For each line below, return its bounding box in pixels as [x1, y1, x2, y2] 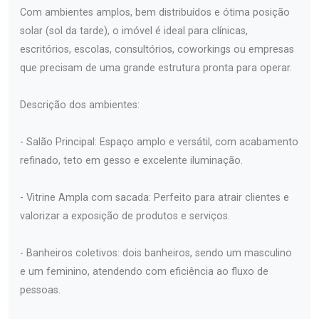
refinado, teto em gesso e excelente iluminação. [20, 154, 243, 167]
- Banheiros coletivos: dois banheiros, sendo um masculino [20, 246, 292, 259]
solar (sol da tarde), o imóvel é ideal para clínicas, [20, 24, 248, 37]
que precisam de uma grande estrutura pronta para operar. [20, 61, 292, 74]
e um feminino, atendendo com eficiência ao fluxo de [20, 265, 268, 278]
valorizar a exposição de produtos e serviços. [20, 209, 230, 222]
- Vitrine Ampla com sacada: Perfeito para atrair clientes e [20, 191, 289, 204]
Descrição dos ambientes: [20, 98, 140, 111]
